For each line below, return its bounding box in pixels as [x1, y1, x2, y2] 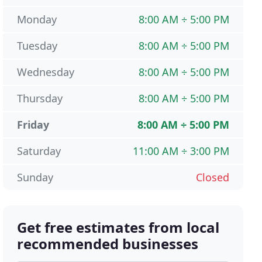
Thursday [17, 91, 63, 106]
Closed [195, 170, 229, 185]
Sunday [17, 170, 54, 185]
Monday [17, 12, 57, 27]
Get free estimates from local [17, 218, 220, 237]
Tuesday [17, 39, 58, 53]
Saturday [17, 144, 61, 158]
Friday [17, 118, 50, 132]
